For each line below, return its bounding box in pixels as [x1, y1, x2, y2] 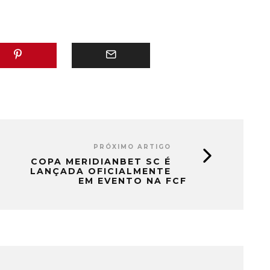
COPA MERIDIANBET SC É [31, 155, 171, 167]
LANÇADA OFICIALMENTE [30, 165, 171, 177]
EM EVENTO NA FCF [78, 175, 187, 186]
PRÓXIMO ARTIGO [93, 142, 171, 151]
